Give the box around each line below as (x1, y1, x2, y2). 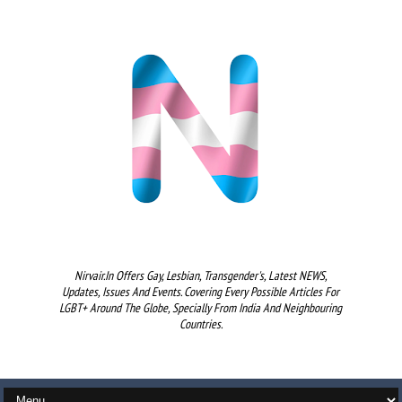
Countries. (179, 316, 223, 332)
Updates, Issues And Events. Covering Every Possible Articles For (62, 284, 340, 300)
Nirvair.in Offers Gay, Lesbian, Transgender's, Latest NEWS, (74, 267, 328, 284)
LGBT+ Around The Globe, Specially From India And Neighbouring (59, 300, 343, 316)
